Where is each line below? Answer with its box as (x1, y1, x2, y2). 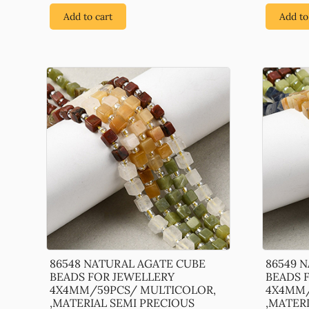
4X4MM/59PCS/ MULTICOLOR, (50, 283, 217, 297)
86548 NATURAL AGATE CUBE (50, 257, 206, 271)
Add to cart (63, 10, 113, 23)
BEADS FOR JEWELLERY (50, 270, 175, 284)
